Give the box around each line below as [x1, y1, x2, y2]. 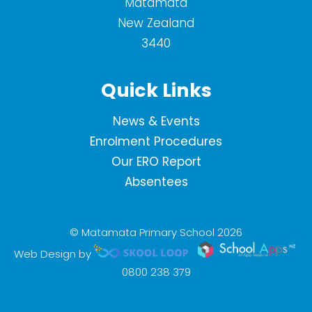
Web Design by [14, 247, 94, 261]
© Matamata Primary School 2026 [70, 224, 242, 240]
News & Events [112, 112, 200, 130]
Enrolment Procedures [90, 132, 222, 150]
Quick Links [100, 77, 212, 104]
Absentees [124, 173, 188, 190]
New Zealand [118, 15, 194, 32]
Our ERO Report [111, 153, 201, 170]
